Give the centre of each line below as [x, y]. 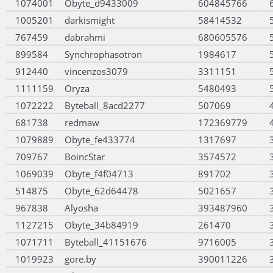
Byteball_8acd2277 [105, 105]
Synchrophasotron [103, 54]
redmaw [82, 122]
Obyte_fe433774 [100, 140]
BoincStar [85, 157]
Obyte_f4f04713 [99, 174]
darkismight [90, 20]
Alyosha [81, 208]
